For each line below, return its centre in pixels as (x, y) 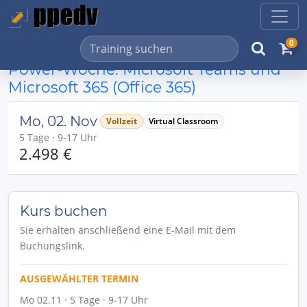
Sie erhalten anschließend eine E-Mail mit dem (128, 230)
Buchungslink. (52, 246)
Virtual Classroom (184, 121)
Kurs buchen (64, 211)
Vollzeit (121, 121)
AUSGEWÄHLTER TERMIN (79, 279)
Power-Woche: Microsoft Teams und (145, 69)
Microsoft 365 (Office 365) (102, 87)
